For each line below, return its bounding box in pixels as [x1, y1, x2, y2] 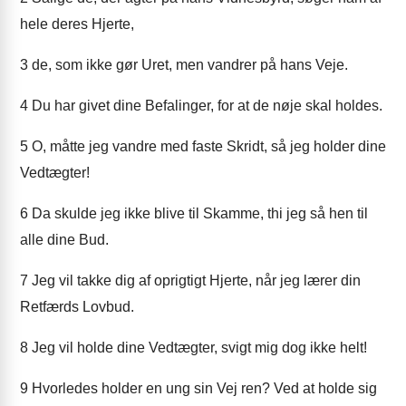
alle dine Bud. [20, 232, 109, 247]
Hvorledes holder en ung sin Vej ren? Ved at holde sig [28, 381, 377, 396]
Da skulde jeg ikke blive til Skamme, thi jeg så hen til [28, 206, 368, 221]
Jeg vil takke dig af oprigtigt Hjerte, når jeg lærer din [28, 273, 361, 288]
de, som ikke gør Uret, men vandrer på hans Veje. [28, 57, 348, 72]
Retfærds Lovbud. [20, 299, 134, 314]
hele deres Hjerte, [20, 16, 134, 32]
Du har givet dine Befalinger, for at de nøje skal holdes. [28, 98, 382, 113]
